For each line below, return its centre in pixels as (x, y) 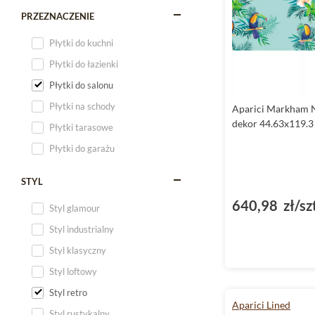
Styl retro (68, 292)
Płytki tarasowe (81, 127)
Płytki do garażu (82, 148)
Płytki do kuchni (81, 43)
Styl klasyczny (78, 250)
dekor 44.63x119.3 (273, 124)
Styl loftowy (73, 271)
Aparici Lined (261, 305)
